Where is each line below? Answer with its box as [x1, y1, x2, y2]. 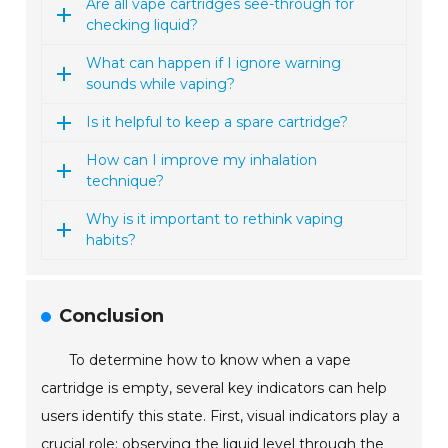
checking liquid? [86, 16, 199, 35]
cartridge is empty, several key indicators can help [41, 379, 388, 398]
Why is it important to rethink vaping [86, 210, 344, 229]
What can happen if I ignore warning [86, 54, 342, 73]
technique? [86, 172, 165, 191]
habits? [86, 231, 137, 250]
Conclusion [59, 305, 165, 328]
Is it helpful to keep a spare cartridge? [86, 113, 349, 132]
